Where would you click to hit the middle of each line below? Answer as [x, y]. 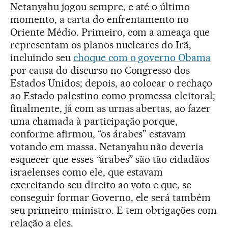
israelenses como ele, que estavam [87, 172]
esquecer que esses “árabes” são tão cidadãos [110, 159]
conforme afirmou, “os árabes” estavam [98, 134]
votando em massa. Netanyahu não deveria [107, 147]
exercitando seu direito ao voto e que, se [101, 185]
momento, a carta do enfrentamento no [100, 19]
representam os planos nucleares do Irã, [101, 45]
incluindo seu [42, 58]
